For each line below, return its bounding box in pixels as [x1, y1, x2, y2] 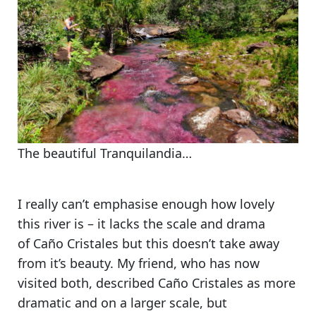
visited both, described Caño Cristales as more [18, 274, 296, 292]
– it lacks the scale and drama [84, 215, 265, 233]
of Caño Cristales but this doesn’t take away [18, 235, 279, 253]
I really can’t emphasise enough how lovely [18, 195, 274, 213]
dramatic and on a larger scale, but [18, 294, 227, 312]
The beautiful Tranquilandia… [18, 145, 192, 162]
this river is [18, 215, 84, 233]
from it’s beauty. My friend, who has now [18, 255, 260, 272]
